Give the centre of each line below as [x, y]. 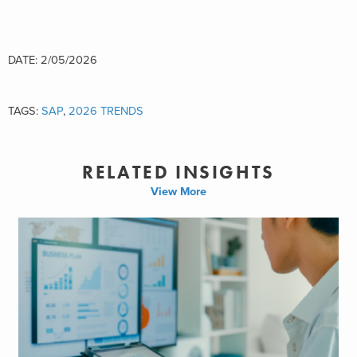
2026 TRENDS [106, 111]
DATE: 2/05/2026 [53, 60]
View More [178, 192]
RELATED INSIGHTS [178, 172]
